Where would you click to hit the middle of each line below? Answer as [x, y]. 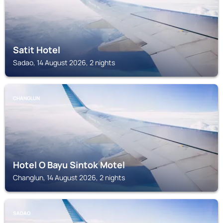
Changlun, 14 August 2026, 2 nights [69, 177]
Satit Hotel [37, 50]
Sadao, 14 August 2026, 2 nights [64, 62]
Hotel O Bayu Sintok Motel [69, 165]
